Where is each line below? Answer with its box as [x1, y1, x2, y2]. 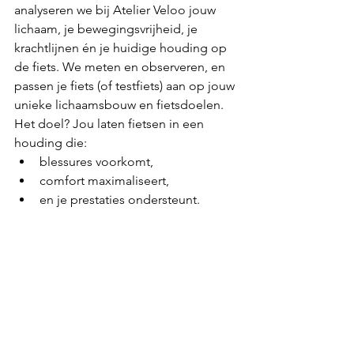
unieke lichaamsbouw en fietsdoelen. [14, 97, 224, 112]
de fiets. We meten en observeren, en [14, 59, 228, 74]
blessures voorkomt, [40, 154, 153, 169]
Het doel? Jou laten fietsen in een [14, 116, 207, 131]
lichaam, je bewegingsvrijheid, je [14, 21, 201, 36]
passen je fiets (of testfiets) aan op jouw [14, 78, 238, 93]
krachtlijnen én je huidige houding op [14, 40, 230, 55]
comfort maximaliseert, [40, 173, 169, 188]
